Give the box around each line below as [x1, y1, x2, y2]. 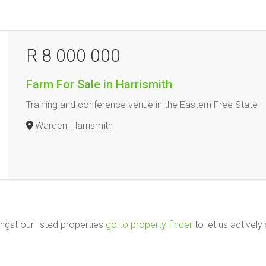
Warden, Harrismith [35, 120, 113, 131]
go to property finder [106, 219, 192, 230]
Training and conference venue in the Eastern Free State [26, 99, 258, 110]
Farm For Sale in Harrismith [26, 77, 173, 91]
